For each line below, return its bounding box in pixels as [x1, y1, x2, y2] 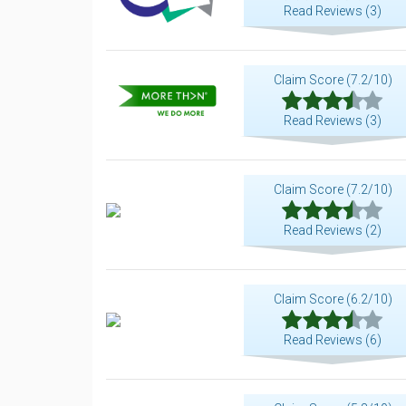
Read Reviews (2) [284, 223, 382, 237]
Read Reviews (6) [284, 333, 382, 347]
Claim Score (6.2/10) [273, 292, 392, 306]
